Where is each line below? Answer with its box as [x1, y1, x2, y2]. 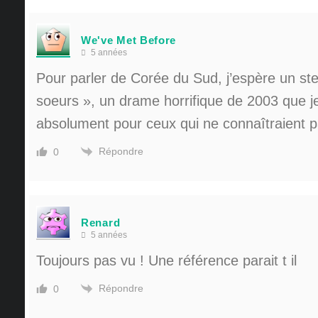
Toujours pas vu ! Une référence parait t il [36, 252, 297, 268]
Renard [81, 216, 121, 229]
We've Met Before [81, 33, 177, 46]
